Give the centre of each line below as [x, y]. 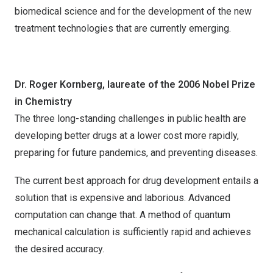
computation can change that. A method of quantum [122, 215]
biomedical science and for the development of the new [133, 11]
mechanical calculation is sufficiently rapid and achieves [133, 232]
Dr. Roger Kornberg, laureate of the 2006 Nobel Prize [135, 84]
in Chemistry [43, 101]
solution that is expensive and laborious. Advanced [122, 198]
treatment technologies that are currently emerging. [123, 28]
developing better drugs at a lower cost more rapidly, [127, 136]
